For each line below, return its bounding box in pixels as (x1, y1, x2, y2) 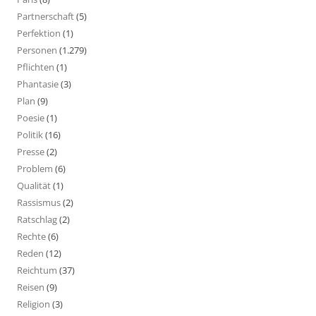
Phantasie (17, 77, 59, 90)
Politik (17, 128, 43, 141)
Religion (17, 297, 50, 310)
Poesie (17, 111, 44, 124)
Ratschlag (17, 212, 57, 226)
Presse (17, 145, 44, 158)
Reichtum (17, 263, 57, 276)
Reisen (17, 280, 44, 293)
